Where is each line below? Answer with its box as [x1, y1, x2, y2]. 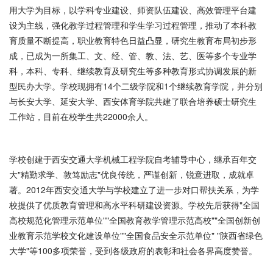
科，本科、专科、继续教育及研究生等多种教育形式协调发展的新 [9, 65, 257, 77]
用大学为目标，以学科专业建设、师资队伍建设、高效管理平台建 [9, 4, 257, 16]
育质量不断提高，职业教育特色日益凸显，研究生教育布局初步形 [9, 34, 257, 46]
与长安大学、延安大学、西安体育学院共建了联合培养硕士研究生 [9, 95, 257, 107]
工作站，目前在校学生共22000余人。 [9, 110, 153, 122]
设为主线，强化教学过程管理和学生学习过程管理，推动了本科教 [9, 19, 257, 31]
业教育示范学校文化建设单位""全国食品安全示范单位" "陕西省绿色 [9, 229, 263, 241]
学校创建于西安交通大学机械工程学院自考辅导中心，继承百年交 [9, 153, 257, 165]
